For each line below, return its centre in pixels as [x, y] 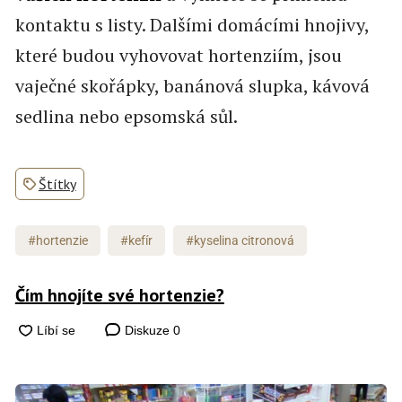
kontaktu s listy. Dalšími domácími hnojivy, [192, 24]
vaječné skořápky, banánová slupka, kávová [192, 85]
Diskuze [147, 330]
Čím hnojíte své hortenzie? [119, 295]
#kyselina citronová [240, 240]
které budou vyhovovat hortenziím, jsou [178, 55]
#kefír [137, 240]
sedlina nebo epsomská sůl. [126, 116]
